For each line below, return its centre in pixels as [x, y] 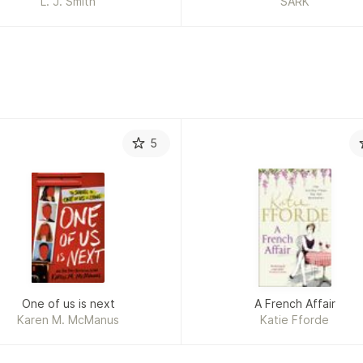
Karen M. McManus [68, 320]
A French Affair [295, 304]
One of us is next [68, 304]
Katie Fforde [295, 320]
